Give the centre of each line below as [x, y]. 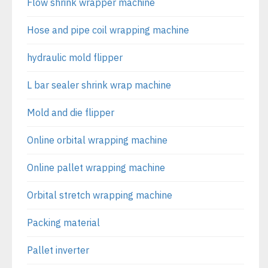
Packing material [63, 222]
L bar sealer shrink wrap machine [99, 85]
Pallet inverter [58, 250]
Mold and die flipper [71, 112]
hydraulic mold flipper [75, 57]
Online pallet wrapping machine [96, 167]
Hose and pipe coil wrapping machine [108, 30]
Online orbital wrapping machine [97, 140]
